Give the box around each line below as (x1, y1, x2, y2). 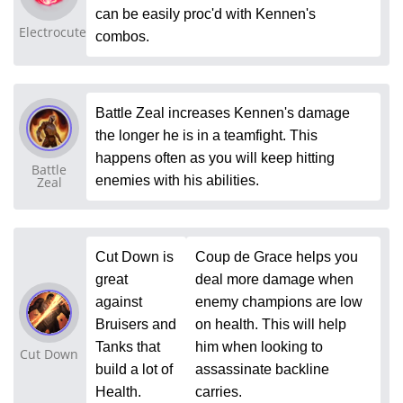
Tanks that (95, 338, 160, 354)
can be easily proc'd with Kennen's (95, 5, 316, 22)
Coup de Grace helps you (194, 248, 358, 264)
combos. (95, 28, 149, 44)
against (95, 293, 142, 309)
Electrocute (19, 23, 86, 41)
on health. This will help (194, 316, 346, 332)
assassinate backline (194, 361, 329, 377)
